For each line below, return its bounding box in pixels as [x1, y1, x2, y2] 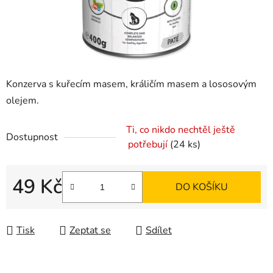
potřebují [128, 138, 170, 152]
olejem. [6, 94, 39, 108]
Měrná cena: [12, 199, 65, 213]
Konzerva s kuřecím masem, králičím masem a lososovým [6, 77, 257, 91]
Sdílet [146, 224, 172, 238]
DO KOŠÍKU [175, 180, 228, 194]
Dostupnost [6, 130, 58, 144]
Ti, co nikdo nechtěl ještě [126, 123, 235, 137]
